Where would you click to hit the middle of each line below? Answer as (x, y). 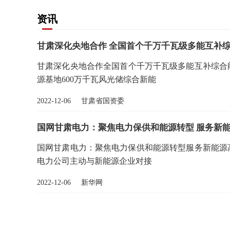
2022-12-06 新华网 (70, 182)
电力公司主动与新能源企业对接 (94, 161)
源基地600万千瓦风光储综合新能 (97, 79)
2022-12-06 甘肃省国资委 (81, 101)
